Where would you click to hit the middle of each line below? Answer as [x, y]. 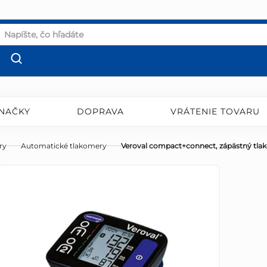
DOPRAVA [100, 112]
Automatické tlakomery [64, 146]
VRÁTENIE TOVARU [215, 112]
